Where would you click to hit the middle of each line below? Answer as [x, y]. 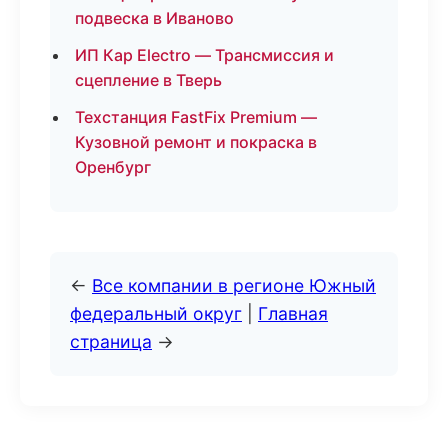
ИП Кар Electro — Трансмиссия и [204, 55]
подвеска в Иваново [154, 18]
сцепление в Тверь [148, 80]
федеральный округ [156, 313]
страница [111, 341]
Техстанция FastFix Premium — [196, 117]
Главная [293, 313]
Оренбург [113, 167]
